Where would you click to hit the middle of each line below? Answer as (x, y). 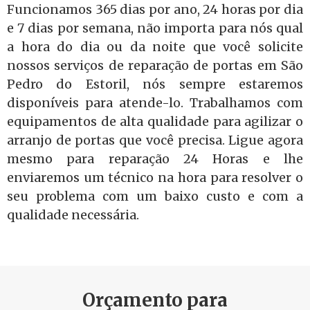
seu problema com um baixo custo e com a (155, 196)
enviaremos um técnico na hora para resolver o (155, 177)
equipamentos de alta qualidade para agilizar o (155, 121)
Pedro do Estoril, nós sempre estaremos (155, 84)
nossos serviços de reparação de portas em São (155, 65)
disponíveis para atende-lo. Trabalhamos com (155, 103)
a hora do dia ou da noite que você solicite (155, 47)
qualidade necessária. (73, 215)
